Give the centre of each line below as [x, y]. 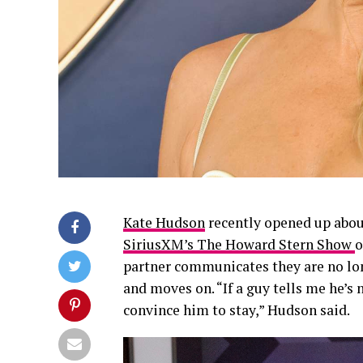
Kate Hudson [164, 222]
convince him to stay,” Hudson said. [237, 310]
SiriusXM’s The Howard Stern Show [239, 244]
